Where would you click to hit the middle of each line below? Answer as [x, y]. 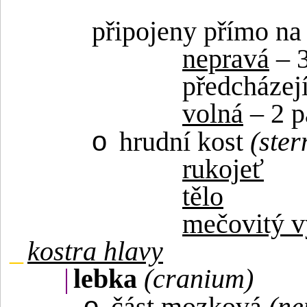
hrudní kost [185, 142]
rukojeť [223, 170]
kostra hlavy [95, 252]
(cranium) [199, 279]
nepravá [226, 59]
